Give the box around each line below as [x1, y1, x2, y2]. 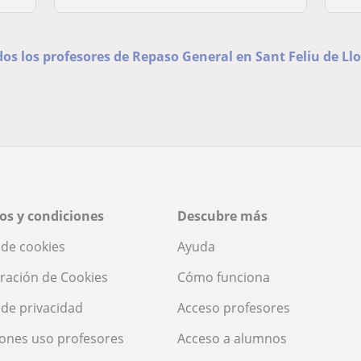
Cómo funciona [177, 268, 270, 287]
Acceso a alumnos [177, 330, 287, 348]
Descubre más [177, 207, 268, 226]
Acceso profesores [177, 299, 290, 317]
